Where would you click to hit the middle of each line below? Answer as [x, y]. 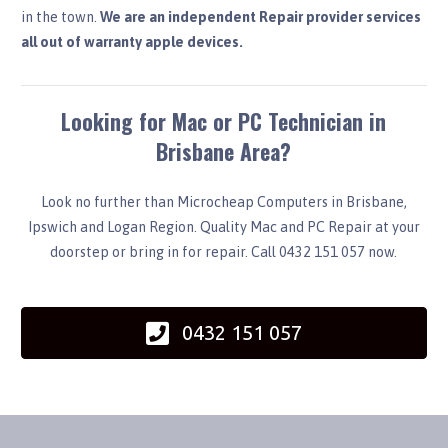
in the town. [60, 17]
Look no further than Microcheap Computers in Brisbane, [223, 202]
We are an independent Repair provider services [260, 17]
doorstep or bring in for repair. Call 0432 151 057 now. [224, 252]
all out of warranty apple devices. [131, 42]
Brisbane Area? [224, 151]
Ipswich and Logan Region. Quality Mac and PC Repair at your [223, 227]
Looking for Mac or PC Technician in [224, 121]
